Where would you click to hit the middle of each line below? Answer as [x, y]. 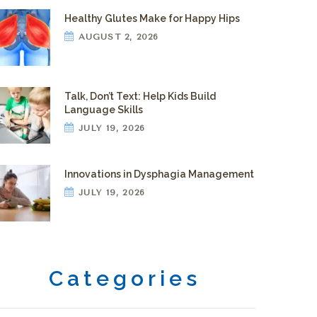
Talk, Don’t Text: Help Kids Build [140, 97]
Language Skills [104, 110]
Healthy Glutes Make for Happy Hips [152, 19]
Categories [125, 278]
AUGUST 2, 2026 [117, 37]
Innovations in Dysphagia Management [159, 174]
